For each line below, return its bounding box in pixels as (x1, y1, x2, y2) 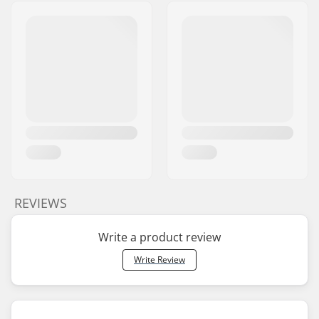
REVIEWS (14, 194, 67, 211)
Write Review (134, 253, 185, 266)
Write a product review (98, 229, 221, 245)
